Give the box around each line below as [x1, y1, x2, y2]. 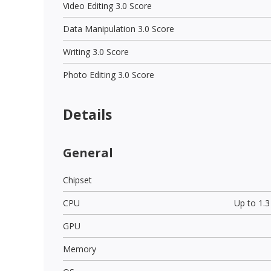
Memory [63, 243, 96, 255]
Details [63, 104, 112, 124]
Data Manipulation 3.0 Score [63, 22, 174, 34]
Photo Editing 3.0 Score [63, 68, 154, 80]
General [63, 144, 113, 161]
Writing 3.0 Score [63, 45, 129, 57]
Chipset [63, 174, 92, 186]
